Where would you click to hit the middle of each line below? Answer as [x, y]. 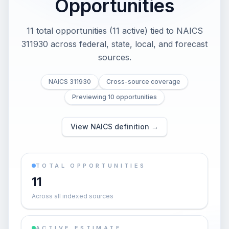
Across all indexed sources [73, 196]
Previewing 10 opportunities [114, 97]
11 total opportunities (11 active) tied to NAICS [114, 31]
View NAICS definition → [114, 127]
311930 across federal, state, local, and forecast [114, 44]
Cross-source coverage [143, 82]
